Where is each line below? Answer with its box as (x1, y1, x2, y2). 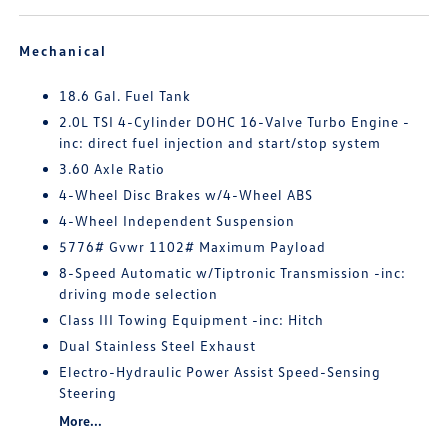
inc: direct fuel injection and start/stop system (59, 134, 382, 151)
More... (59, 412, 103, 429)
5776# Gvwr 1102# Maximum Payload (59, 238, 327, 255)
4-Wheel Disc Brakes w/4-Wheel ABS (59, 186, 314, 203)
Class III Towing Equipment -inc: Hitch (59, 311, 325, 328)
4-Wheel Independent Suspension (59, 212, 296, 229)
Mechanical (19, 42, 108, 59)
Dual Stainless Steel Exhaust (59, 337, 257, 354)
